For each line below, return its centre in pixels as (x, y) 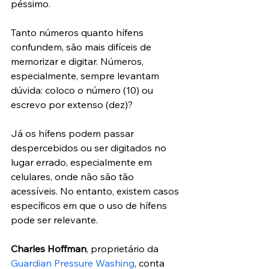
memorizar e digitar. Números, (78, 61)
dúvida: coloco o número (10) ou (83, 90)
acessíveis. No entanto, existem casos (96, 191)
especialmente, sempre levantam (86, 75)
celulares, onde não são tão (74, 176)
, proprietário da (124, 248)
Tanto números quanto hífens (78, 32)
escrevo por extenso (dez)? (72, 104)
